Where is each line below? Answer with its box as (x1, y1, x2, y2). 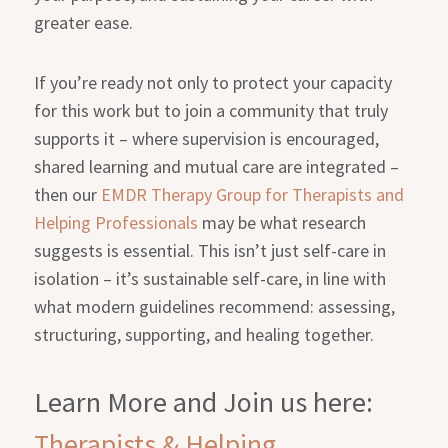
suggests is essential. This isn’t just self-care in (34, 238, 387, 262)
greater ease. (34, 10, 134, 34)
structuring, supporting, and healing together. (34, 322, 375, 346)
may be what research (198, 210, 367, 234)
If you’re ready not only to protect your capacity (34, 70, 393, 94)
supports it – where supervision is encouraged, (34, 126, 380, 150)
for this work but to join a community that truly (34, 98, 389, 122)
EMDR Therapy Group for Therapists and (101, 182, 405, 206)
